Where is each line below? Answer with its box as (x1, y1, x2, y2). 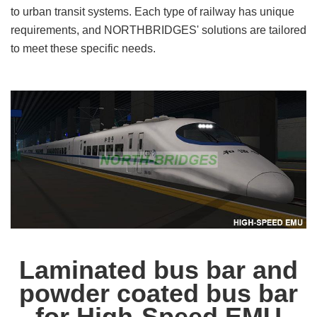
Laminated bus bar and (19, 255, 298, 284)
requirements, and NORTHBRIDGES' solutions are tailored (11, 23, 306, 36)
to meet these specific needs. (11, 42, 156, 54)
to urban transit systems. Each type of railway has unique (11, 5, 294, 18)
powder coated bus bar (19, 278, 298, 308)
